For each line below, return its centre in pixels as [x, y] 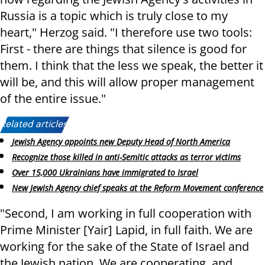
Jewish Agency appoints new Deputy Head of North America [121, 142]
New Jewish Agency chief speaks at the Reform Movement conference [138, 188]
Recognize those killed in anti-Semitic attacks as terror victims [126, 157]
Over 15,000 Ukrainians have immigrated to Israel [105, 172]
